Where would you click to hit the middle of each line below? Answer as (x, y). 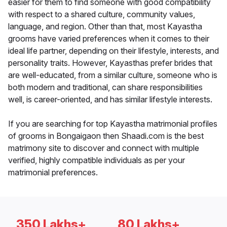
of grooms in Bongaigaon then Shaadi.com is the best (106, 136)
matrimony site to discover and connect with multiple (104, 148)
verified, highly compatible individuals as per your (97, 160)
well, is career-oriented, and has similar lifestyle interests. (110, 100)
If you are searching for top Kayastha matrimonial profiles (113, 124)
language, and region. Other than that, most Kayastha (105, 27)
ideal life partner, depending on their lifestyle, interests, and (113, 51)
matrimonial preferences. (53, 173)
